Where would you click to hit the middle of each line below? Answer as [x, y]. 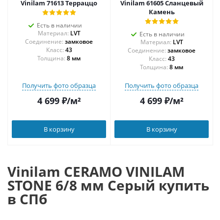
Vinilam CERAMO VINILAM [96, 171]
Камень [162, 12]
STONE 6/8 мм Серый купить [108, 185]
